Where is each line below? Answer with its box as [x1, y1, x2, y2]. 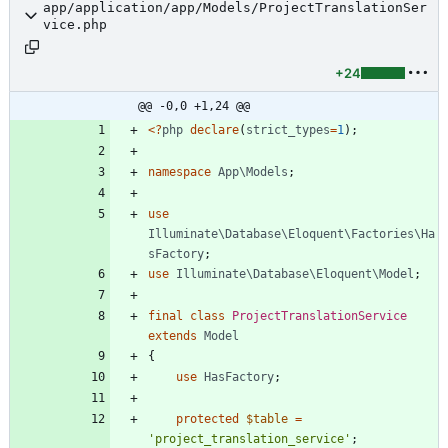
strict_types [246, 122, 330, 137]
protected [176, 411, 239, 426]
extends [148, 328, 197, 343]
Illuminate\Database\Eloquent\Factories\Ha [148, 226, 435, 241]
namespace [148, 164, 211, 179]
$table [246, 411, 288, 426]
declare [190, 122, 239, 137]
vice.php [43, 16, 107, 32]
